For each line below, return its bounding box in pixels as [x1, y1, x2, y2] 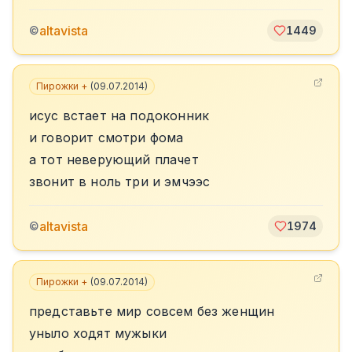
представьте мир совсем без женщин [29, 303, 275, 319]
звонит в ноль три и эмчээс [29, 174, 211, 189]
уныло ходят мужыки [29, 325, 167, 341]
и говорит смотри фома [29, 130, 184, 145]
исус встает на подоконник [29, 108, 209, 123]
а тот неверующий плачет [29, 152, 199, 167]
